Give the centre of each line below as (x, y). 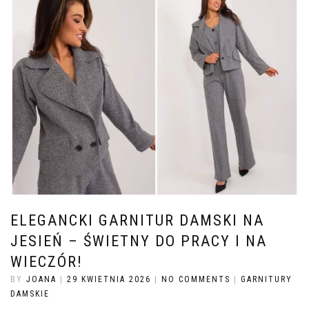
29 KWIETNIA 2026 (109, 279)
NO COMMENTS (196, 279)
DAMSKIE (30, 293)
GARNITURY (267, 279)
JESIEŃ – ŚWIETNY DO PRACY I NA (139, 241)
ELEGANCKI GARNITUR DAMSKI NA (137, 220)
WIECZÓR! (47, 261)
